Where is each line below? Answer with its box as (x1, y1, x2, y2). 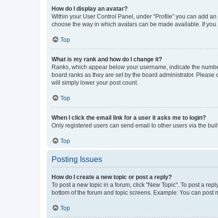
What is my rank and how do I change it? (52, 55, 162, 63)
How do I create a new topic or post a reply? (52, 173, 172, 181)
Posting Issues (52, 155, 102, 163)
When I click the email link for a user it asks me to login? (52, 114, 206, 121)
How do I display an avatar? (52, 5, 127, 12)
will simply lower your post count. (52, 79, 138, 86)
